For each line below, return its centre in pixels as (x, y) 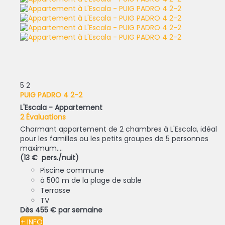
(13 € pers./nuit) (49, 158)
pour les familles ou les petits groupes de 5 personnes (114, 139)
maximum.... (41, 148)
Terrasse (55, 191)
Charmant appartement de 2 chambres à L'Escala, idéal (119, 129)
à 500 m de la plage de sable (91, 181)
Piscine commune (72, 171)
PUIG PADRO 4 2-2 (51, 95)
